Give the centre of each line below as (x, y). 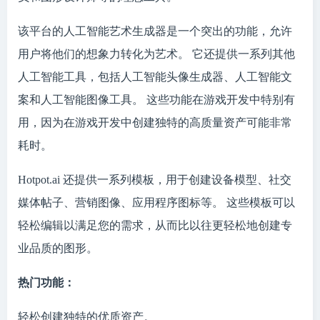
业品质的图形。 (58, 248)
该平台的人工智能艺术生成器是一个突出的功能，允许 (155, 31)
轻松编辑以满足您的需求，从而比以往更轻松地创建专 (155, 225)
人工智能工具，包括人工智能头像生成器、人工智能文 (155, 77)
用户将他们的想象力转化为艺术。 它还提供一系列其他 (156, 54)
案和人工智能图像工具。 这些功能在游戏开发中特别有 (156, 100)
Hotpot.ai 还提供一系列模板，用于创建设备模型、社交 (155, 180)
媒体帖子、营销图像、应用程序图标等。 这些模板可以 (156, 202)
